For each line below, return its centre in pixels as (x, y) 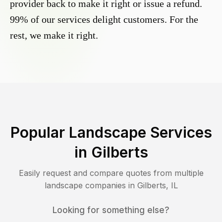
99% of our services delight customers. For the (104, 20)
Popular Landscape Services (111, 133)
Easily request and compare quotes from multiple (111, 173)
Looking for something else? (111, 210)
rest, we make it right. (54, 35)
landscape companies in (91, 186)
